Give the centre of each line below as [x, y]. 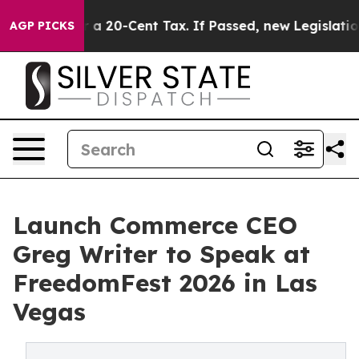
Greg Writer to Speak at [161, 254]
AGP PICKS [42, 26]
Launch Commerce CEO [155, 225]
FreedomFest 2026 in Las [165, 283]
